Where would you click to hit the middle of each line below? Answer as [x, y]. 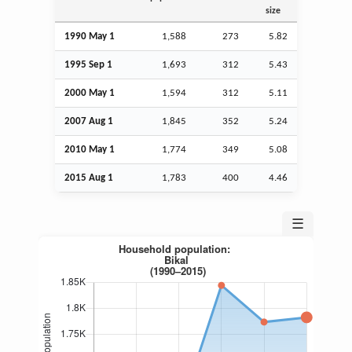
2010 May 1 [90, 149]
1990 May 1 [90, 36]
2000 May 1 [90, 93]
